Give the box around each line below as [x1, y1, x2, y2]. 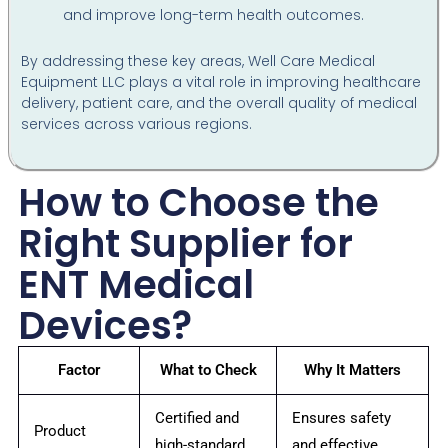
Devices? [18, 299, 193, 352]
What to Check [159, 361, 257, 379]
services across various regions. [21, 113, 253, 134]
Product [34, 422, 87, 440]
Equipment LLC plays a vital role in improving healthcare [21, 71, 422, 92]
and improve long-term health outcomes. [63, 5, 365, 25]
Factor [58, 361, 101, 379]
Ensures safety [292, 409, 392, 427]
